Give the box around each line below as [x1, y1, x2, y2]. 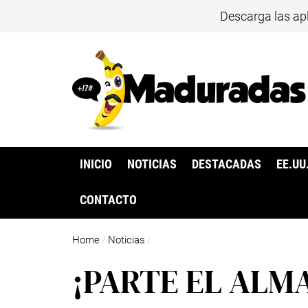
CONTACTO [79, 193, 137, 208]
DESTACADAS [192, 157, 262, 172]
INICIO [79, 157, 112, 172]
